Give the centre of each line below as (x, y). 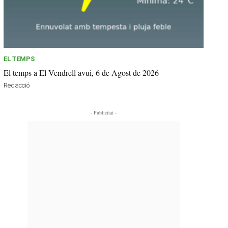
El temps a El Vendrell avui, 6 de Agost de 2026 (81, 72)
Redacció (17, 85)
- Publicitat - (104, 112)
